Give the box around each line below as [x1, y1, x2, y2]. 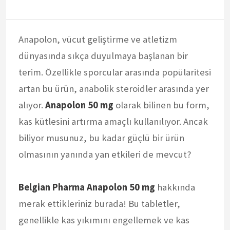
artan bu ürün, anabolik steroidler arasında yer [18, 82, 209, 94]
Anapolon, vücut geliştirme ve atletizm [18, 33, 177, 45]
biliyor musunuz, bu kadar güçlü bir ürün [18, 131, 184, 144]
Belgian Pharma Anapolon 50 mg [18, 181, 155, 193]
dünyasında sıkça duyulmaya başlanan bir [18, 49, 188, 62]
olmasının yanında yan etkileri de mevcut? [18, 148, 191, 160]
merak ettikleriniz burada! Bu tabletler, [18, 197, 180, 209]
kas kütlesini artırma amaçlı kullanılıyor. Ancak [18, 115, 208, 127]
